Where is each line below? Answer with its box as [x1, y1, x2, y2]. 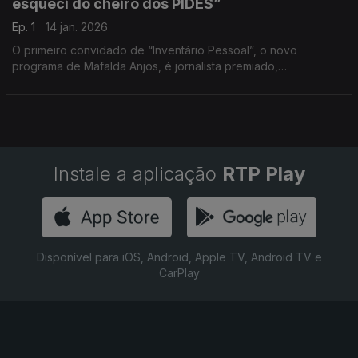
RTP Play [221, 162, 305, 185]
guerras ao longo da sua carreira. [12, 91, 188, 105]
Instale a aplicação [53, 162, 222, 185]
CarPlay [158, 266, 200, 280]
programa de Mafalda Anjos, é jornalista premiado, [12, 59, 278, 73]
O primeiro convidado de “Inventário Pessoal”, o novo [12, 43, 297, 57]
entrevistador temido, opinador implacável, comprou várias [12, 75, 323, 89]
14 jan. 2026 [46, 20, 108, 34]
